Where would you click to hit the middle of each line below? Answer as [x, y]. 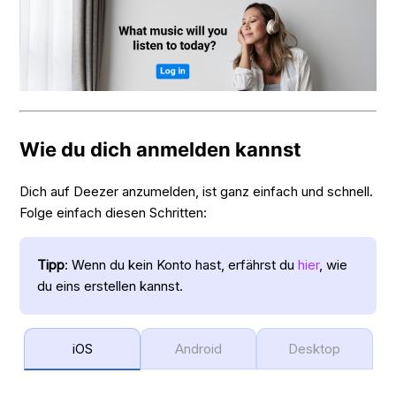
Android [198, 348]
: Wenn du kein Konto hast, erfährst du [182, 264]
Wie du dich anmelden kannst [161, 149]
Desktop [315, 348]
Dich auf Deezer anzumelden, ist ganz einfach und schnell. [197, 191]
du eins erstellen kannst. [110, 286]
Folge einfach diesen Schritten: [114, 212]
